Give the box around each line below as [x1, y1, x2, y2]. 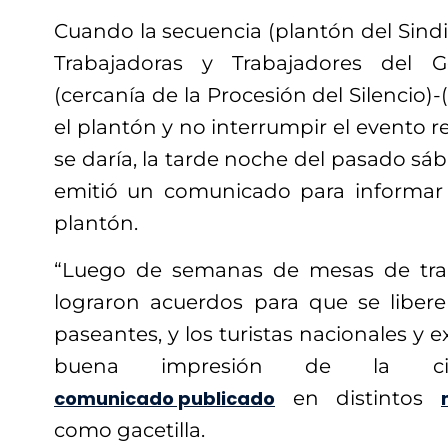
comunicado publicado [54, 385, 275, 411]
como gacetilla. [54, 417, 205, 442]
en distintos [275, 385, 441, 410]
